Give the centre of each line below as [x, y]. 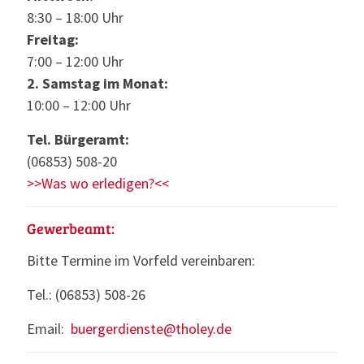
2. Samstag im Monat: [97, 84]
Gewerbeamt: [71, 229]
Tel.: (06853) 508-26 [86, 295]
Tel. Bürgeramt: [78, 140]
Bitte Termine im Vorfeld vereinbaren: [141, 261]
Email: [49, 329]
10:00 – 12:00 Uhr [79, 106]
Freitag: [53, 40]
